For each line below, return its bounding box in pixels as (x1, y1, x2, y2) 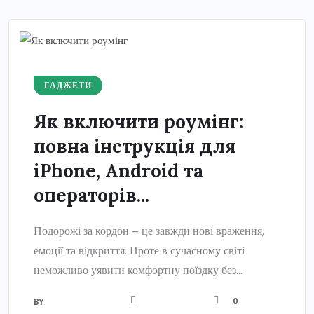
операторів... (34, 184, 149, 207)
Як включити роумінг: (34, 110, 243, 134)
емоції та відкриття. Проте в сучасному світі (34, 243, 245, 259)
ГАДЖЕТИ (44, 80, 92, 92)
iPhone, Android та (34, 159, 203, 183)
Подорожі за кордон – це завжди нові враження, (34, 224, 264, 239)
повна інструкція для (34, 135, 235, 158)
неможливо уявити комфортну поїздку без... (34, 263, 243, 278)
